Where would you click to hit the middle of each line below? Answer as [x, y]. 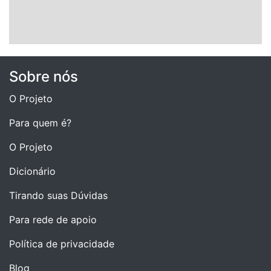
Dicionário [32, 171]
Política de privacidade [62, 243]
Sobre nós [44, 76]
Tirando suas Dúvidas [58, 195]
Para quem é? [40, 122]
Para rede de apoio [53, 219]
